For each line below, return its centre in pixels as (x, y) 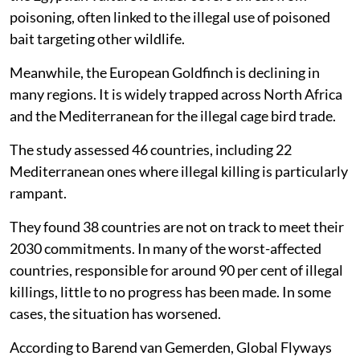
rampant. (38, 192)
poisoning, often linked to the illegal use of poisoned (170, 16)
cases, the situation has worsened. (115, 313)
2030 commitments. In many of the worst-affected (166, 248)
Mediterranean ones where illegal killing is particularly (179, 171)
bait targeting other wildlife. (97, 38)
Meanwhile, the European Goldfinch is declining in (165, 72)
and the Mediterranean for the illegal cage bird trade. (173, 115)
